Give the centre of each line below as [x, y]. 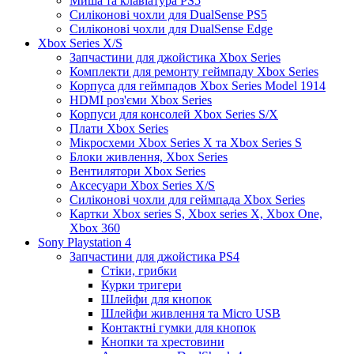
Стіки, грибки [139, 270]
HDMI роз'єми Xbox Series [141, 100]
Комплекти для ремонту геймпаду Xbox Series [194, 71]
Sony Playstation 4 [85, 242]
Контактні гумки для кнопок [179, 327]
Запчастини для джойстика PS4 [154, 256]
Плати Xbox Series [119, 128]
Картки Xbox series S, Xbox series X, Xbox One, [196, 213]
